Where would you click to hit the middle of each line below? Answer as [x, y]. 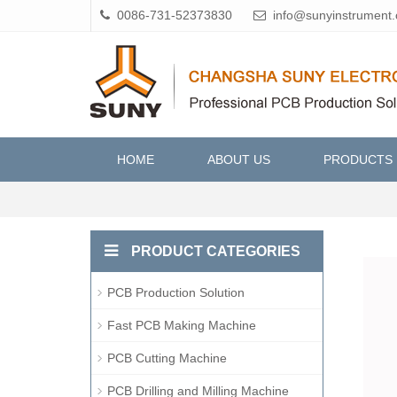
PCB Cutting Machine [167, 358]
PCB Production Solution [176, 292]
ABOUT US [239, 160]
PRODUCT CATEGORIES [216, 251]
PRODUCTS [358, 160]
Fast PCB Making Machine [182, 325]
